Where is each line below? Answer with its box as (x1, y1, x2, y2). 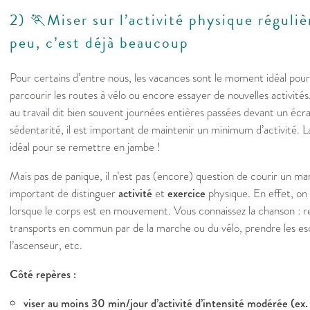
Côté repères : (10, 266, 76, 284)
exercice (167, 185, 206, 203)
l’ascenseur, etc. (10, 237, 82, 255)
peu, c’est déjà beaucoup (10, 31, 189, 55)
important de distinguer (10, 185, 118, 203)
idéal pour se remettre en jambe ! (10, 138, 161, 156)
